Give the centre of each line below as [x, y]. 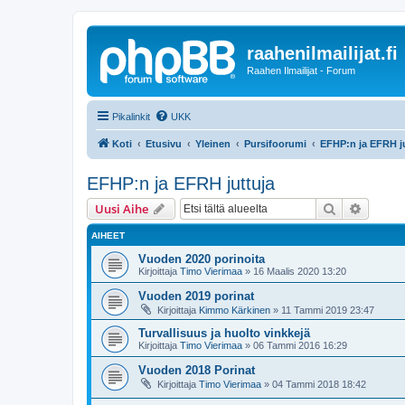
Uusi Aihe [122, 208]
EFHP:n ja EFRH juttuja [181, 183]
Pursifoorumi [275, 143]
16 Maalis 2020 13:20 [300, 271]
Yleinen [213, 143]
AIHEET [108, 235]
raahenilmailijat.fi [322, 53]
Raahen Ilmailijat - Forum [301, 71]
